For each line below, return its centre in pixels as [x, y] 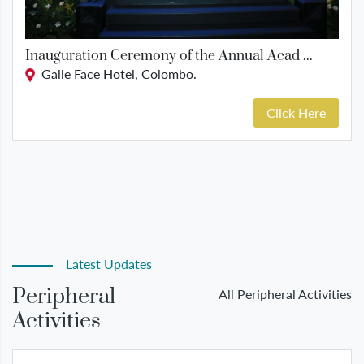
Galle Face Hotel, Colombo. [116, 73]
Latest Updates [102, 264]
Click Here [296, 113]
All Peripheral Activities [285, 294]
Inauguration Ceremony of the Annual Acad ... [169, 56]
